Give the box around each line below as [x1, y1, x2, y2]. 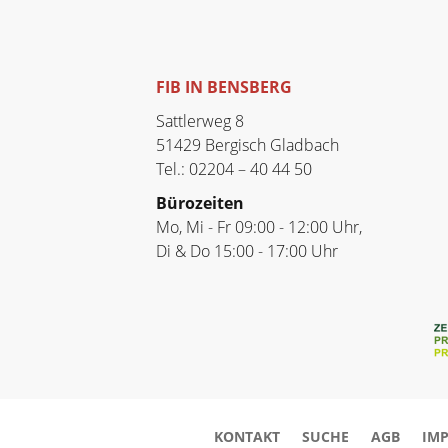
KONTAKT [213, 426, 280, 446]
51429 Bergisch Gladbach [156, 133, 340, 156]
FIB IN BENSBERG [156, 75, 293, 98]
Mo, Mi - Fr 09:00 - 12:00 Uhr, [156, 215, 363, 238]
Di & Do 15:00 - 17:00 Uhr [156, 239, 339, 262]
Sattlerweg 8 [156, 109, 245, 132]
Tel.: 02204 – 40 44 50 [156, 157, 313, 180]
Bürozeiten [156, 191, 245, 214]
